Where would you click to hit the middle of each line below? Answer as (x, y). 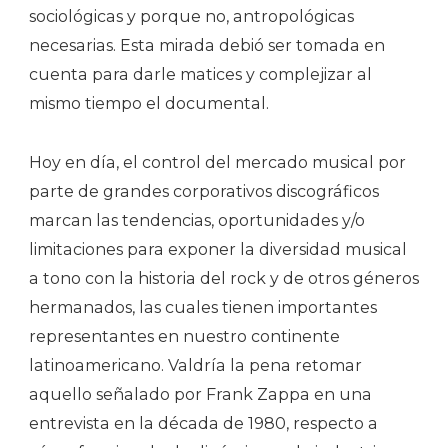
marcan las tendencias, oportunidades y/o (197, 220)
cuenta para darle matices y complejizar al (200, 74)
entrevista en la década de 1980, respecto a (203, 423)
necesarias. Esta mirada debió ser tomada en (207, 45)
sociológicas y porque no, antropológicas (191, 16)
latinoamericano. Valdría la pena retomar (195, 365)
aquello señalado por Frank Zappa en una (200, 394)
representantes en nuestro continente (184, 336)
